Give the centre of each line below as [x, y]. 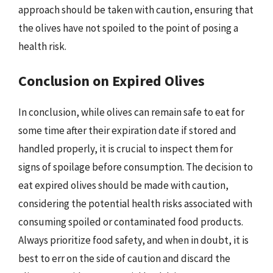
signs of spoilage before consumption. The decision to [136, 167]
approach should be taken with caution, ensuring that [136, 9]
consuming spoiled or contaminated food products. [131, 222]
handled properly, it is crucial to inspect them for [126, 149]
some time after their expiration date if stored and [127, 130]
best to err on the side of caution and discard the [124, 258]
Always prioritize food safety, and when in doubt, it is [133, 240]
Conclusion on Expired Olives [112, 81]
